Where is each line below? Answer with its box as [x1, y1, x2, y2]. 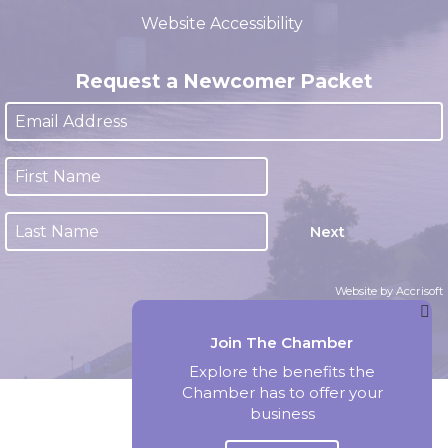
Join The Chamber [211, 332, 353, 352]
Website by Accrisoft [335, 315, 443, 330]
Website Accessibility [141, 45, 307, 65]
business [249, 403, 315, 423]
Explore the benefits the [189, 361, 375, 381]
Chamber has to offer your [181, 382, 383, 402]
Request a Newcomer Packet [75, 100, 373, 125]
